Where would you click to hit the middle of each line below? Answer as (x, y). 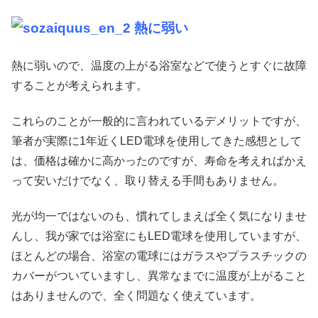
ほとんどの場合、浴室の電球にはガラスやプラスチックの (159, 256)
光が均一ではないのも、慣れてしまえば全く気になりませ (159, 216)
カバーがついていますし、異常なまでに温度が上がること (159, 276)
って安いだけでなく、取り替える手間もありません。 (148, 181)
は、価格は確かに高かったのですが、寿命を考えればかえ (159, 161)
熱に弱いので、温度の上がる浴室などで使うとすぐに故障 (159, 65)
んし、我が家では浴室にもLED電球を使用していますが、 (159, 236)
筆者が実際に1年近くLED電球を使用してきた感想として (157, 141)
